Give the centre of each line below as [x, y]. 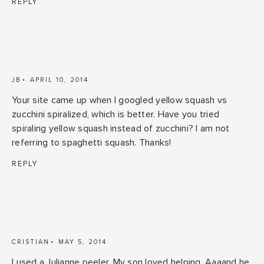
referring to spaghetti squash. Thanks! [92, 142]
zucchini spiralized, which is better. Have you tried [115, 114]
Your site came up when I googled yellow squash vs [120, 100]
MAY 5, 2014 [82, 242]
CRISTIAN [31, 242]
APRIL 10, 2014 [59, 80]
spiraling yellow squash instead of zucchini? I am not [121, 128]
